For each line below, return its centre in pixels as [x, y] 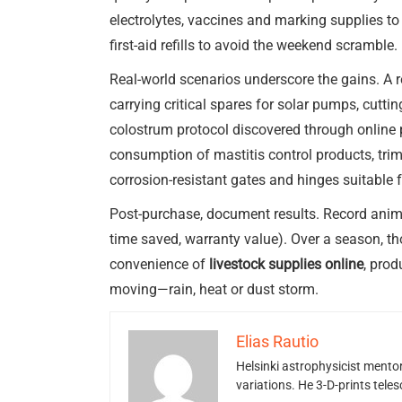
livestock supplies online [286, 264]
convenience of [159, 264]
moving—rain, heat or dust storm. [214, 289]
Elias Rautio [277, 341]
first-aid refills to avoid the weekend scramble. [253, 45]
